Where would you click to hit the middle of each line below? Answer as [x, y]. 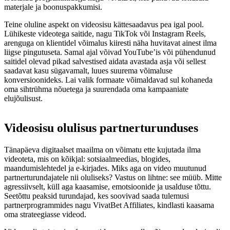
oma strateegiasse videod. [45, 214]
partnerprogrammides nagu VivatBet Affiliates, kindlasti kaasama [109, 205]
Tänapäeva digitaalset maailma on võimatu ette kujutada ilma [102, 149]
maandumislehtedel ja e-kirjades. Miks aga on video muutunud [105, 168]
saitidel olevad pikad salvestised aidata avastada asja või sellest [105, 61]
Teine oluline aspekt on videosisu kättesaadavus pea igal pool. [104, 24]
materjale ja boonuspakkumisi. [53, 7]
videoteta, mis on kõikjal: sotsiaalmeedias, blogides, [87, 159]
